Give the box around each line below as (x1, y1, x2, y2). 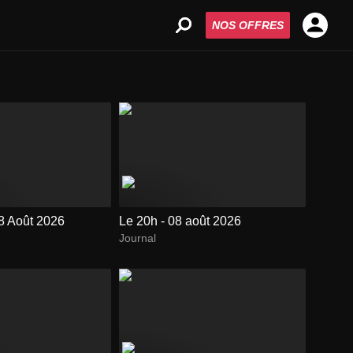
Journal (119, 232, 157, 245)
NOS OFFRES (212, 19, 284, 32)
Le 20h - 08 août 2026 (119, 214, 242, 229)
